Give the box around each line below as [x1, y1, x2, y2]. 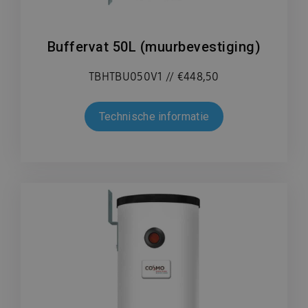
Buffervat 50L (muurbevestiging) [47, 38, 261, 56]
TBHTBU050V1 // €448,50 [89, 69, 219, 85]
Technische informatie [98, 110, 210, 124]
